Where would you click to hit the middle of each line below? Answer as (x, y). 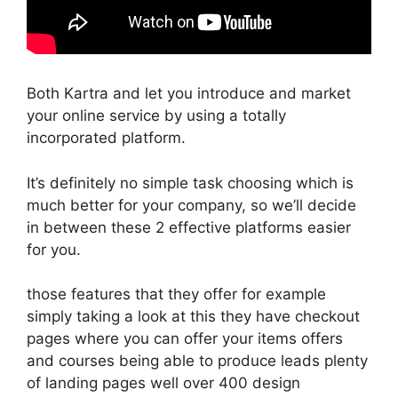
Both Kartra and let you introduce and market (189, 93)
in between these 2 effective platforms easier (189, 227)
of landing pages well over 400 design (163, 383)
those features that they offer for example (176, 294)
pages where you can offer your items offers (185, 338)
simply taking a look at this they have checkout (193, 316)
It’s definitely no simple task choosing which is (190, 183)
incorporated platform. (106, 138)
